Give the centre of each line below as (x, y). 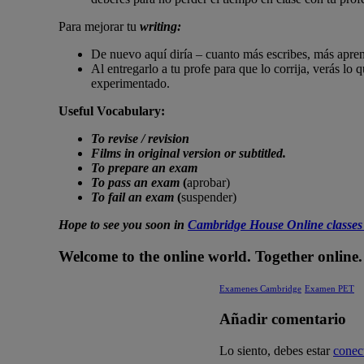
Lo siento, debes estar (276, 350)
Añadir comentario (283, 319)
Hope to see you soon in (123, 224)
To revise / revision (140, 138)
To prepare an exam (144, 167)
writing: (162, 26)
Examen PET (329, 289)
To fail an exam (134, 197)
